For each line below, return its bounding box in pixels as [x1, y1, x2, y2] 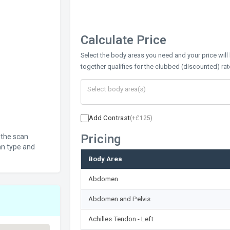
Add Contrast [88, 113, 130, 122]
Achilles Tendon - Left [88, 215, 154, 223]
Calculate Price [80, 33, 166, 47]
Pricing [80, 131, 121, 146]
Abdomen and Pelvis [88, 195, 150, 203]
